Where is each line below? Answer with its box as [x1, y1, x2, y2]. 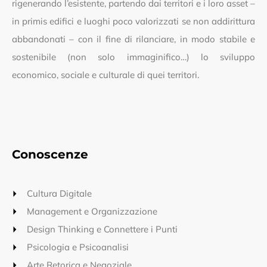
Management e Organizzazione [27, 206, 157, 218]
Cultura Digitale [27, 188, 92, 200]
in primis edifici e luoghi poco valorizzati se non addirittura [12, 15, 255, 27]
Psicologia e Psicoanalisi [27, 241, 129, 253]
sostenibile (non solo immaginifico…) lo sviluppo [12, 51, 255, 63]
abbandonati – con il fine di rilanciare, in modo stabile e [12, 33, 255, 45]
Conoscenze [12, 147, 88, 162]
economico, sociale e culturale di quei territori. [12, 69, 199, 81]
